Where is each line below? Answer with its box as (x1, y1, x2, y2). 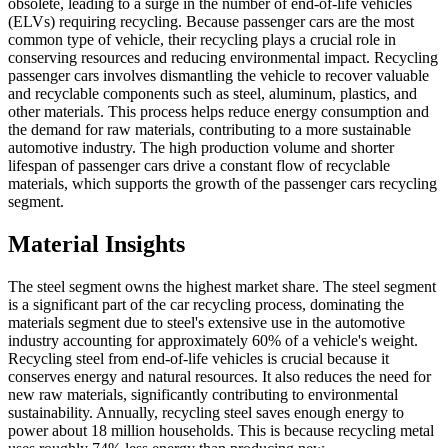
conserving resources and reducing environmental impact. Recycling (8, 49, 438, 67)
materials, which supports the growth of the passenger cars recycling (8, 175, 437, 193)
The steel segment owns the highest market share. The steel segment (8, 277, 436, 295)
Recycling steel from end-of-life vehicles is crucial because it (8, 349, 389, 367)
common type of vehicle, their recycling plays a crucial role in (8, 31, 396, 49)
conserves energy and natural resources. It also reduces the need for (8, 367, 431, 385)
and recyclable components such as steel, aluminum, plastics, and (8, 85, 417, 103)
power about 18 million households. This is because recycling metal (8, 421, 434, 439)
